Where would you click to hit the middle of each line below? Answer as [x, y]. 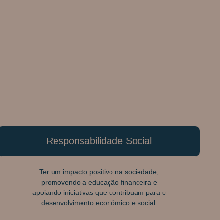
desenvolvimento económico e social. [99, 203]
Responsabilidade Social [99, 141]
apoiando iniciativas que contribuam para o [99, 192]
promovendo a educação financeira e [99, 182]
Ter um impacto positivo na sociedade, [99, 172]
